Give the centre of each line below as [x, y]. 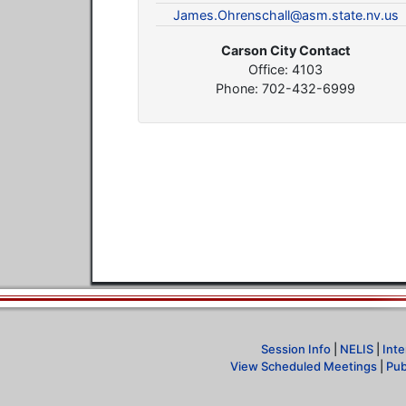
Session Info [295, 348]
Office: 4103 [286, 70]
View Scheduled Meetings [304, 366]
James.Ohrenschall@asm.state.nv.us [285, 14]
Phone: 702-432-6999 [286, 89]
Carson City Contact [285, 51]
